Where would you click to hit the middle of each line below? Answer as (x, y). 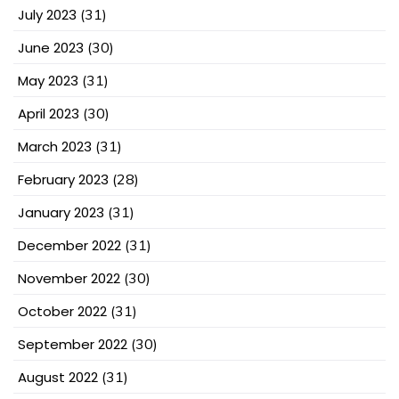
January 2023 (61, 213)
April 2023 (49, 114)
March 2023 (55, 147)
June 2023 (51, 48)
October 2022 (62, 312)
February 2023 (63, 180)
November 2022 (69, 279)
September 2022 (73, 345)
